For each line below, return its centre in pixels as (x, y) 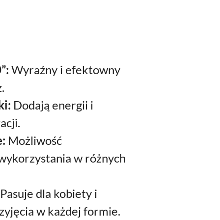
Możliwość (34, 140)
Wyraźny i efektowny (65, 69)
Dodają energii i (52, 105)
